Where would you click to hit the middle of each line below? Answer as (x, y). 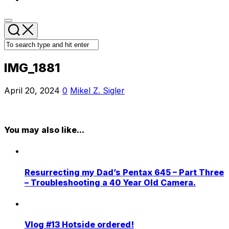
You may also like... (44, 130)
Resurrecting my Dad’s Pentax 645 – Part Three (124, 172)
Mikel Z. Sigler (97, 90)
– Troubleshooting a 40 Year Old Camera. (110, 182)
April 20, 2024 (32, 90)
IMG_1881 (32, 67)
